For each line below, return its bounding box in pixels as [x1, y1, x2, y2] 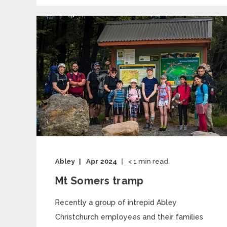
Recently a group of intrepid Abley [55, 198, 177, 207]
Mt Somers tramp [55, 174, 143, 187]
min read [138, 157, 169, 166]
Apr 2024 [86, 157, 118, 166]
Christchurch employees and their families [55, 212, 203, 221]
